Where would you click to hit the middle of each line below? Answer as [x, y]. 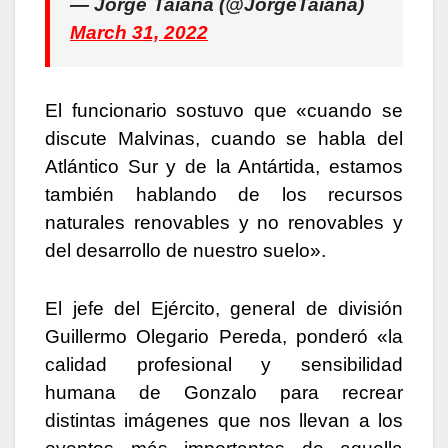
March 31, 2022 [139, 33]
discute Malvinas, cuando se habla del [224, 139]
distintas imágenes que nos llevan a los [224, 421]
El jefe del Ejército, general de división [224, 309]
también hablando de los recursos [224, 195]
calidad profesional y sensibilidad [224, 365]
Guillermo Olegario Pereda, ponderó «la [224, 337]
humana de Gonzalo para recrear [224, 393]
